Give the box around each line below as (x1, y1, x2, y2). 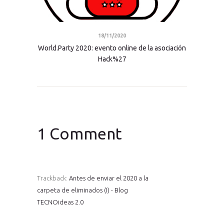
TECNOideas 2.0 (37, 198, 83, 205)
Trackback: (37, 174, 69, 181)
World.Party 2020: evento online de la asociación (38, 43, 186, 52)
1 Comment (37, 124, 122, 142)
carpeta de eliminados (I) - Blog (37, 186, 128, 193)
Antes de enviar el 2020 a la (69, 174, 148, 181)
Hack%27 (97, 54, 126, 63)
